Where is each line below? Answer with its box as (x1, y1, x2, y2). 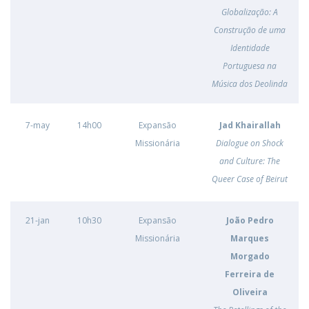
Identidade (230, 42, 270, 54)
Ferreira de (225, 268, 275, 280)
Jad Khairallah (219, 119, 281, 131)
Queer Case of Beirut (212, 173, 288, 185)
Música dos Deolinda (212, 78, 288, 90)
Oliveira (232, 286, 268, 298)
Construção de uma (214, 24, 286, 36)
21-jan (25, 215, 50, 226)
